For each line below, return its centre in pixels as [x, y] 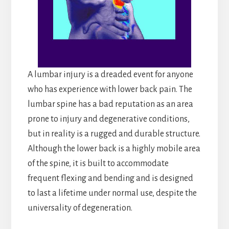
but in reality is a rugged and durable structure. [114, 134]
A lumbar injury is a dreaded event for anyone [110, 74]
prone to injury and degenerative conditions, [108, 119]
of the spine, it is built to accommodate [98, 163]
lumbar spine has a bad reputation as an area [110, 104]
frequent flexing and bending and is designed [110, 178]
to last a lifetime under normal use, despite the [112, 193]
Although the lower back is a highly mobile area [114, 148]
